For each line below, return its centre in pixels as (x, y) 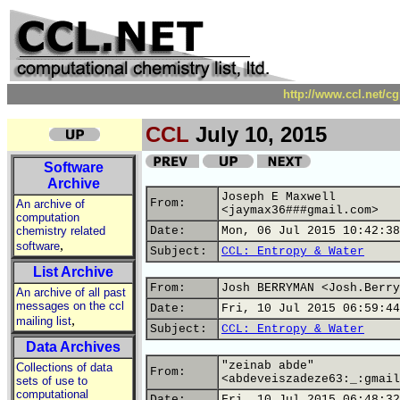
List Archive (73, 272)
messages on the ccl (70, 306)
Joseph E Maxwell (279, 197)
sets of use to (52, 381)
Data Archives (73, 347)
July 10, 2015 (258, 134)
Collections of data (64, 367)
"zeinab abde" (268, 366)
